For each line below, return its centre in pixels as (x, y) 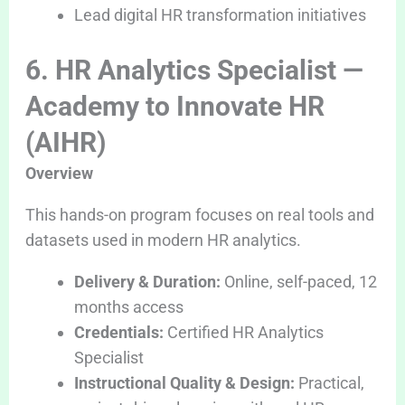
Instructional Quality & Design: (184, 382)
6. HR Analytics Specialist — (194, 70)
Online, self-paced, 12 (298, 281)
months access (128, 306)
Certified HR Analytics (243, 332)
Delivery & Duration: (147, 281)
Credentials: (118, 332)
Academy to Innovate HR (174, 106)
